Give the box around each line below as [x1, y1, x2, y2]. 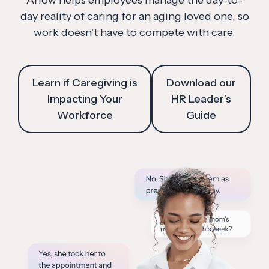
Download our [166, 76, 237, 89]
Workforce [56, 108, 113, 122]
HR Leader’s [171, 92, 232, 106]
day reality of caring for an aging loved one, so [20, 10, 249, 23]
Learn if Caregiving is [32, 76, 138, 89]
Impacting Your [47, 92, 122, 106]
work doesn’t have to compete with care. [34, 26, 235, 39]
